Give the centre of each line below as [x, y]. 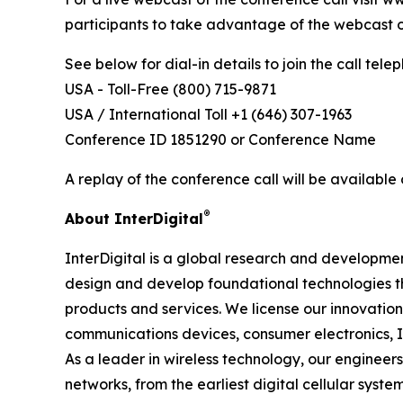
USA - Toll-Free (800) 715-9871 [170, 90]
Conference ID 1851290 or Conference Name [220, 140]
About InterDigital [134, 219]
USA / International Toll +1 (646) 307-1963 [208, 115]
